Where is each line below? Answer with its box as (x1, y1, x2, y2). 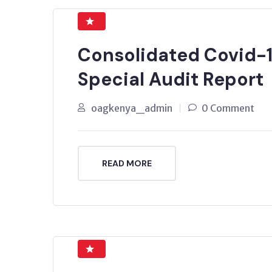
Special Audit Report (78, 67, 263, 91)
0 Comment (202, 101, 254, 114)
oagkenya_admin (91, 101, 172, 114)
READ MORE (102, 157, 152, 169)
